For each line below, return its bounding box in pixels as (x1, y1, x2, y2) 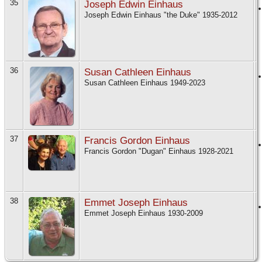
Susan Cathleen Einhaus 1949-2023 (84, 78, 208, 88)
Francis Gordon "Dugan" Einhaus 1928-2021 (84, 147, 236, 156)
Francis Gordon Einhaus (84, 135, 190, 147)
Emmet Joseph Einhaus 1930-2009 (84, 209, 205, 218)
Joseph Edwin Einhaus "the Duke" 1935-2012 (84, 11, 240, 20)
